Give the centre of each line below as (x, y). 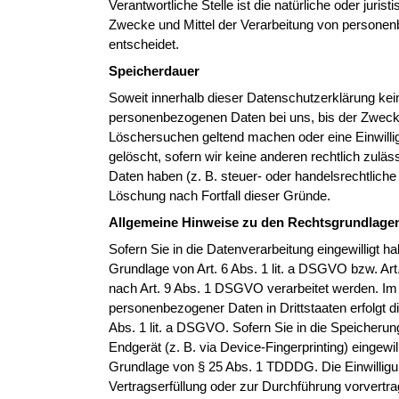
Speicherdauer (154, 71)
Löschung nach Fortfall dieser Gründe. (220, 195)
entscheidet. (144, 44)
